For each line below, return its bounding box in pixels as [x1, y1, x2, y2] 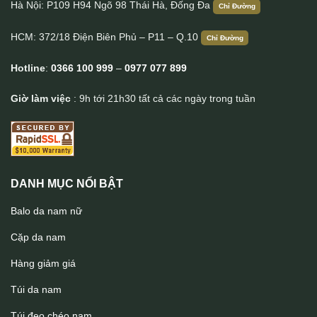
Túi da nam [11, 284, 62, 296]
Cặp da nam [11, 231, 66, 243]
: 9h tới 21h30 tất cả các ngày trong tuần [71, 93, 255, 105]
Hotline [11, 62, 45, 74]
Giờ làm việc [11, 93, 71, 105]
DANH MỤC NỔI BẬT [11, 178, 123, 190]
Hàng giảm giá [11, 258, 76, 270]
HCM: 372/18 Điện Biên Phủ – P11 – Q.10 [11, 30, 201, 42]
